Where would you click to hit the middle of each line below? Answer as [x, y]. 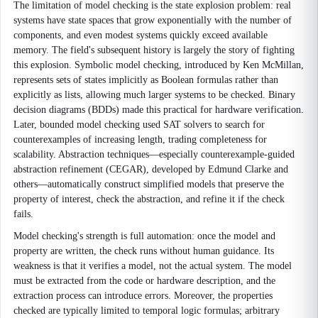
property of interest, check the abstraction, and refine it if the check [149, 199]
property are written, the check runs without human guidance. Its [144, 251]
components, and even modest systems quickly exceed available [141, 35]
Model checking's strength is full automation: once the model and [144, 236]
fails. [23, 214]
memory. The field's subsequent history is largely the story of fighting [154, 50]
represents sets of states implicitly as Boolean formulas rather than [146, 80]
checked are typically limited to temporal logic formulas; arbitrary [147, 311]
